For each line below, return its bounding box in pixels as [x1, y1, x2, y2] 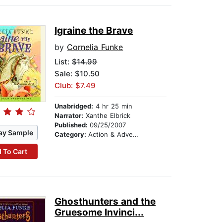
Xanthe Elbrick [83, 111, 131, 120]
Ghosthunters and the [55, 196, 156, 208]
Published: [55, 121, 90, 129]
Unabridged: [55, 102, 94, 111]
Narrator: [55, 111, 84, 120]
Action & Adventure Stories [88, 130, 133, 139]
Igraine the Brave [55, 25, 133, 37]
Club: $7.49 [55, 81, 96, 91]
